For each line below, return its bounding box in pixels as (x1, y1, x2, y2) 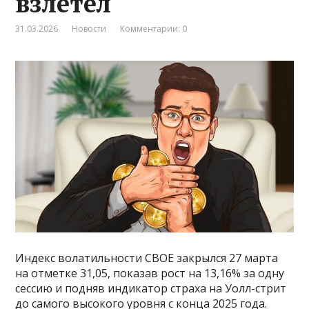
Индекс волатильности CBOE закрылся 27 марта (15, 250, 279, 266)
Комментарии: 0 (120, 22, 188, 34)
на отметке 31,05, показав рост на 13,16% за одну (15, 266, 285, 281)
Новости (72, 22, 107, 34)
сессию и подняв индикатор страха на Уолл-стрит (15, 281, 287, 297)
